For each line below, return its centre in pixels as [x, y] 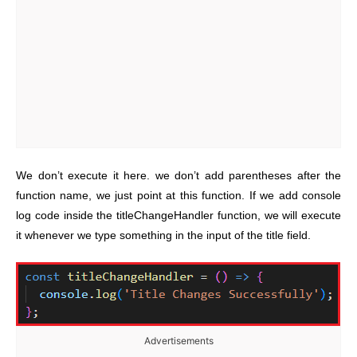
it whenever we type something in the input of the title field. [163, 235]
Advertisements [178, 341]
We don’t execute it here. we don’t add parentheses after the [178, 175]
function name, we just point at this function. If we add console [178, 195]
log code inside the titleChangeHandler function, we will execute [178, 215]
